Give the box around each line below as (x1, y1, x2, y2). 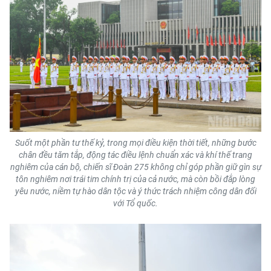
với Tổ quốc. (113, 198, 158, 208)
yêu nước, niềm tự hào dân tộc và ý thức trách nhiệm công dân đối (15, 186, 256, 196)
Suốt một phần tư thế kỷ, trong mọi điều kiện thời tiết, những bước (15, 137, 256, 148)
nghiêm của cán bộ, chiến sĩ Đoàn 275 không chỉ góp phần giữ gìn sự (10, 162, 261, 172)
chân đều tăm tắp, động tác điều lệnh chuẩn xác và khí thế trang (19, 149, 252, 160)
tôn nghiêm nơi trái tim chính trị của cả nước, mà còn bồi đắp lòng (16, 174, 255, 184)
